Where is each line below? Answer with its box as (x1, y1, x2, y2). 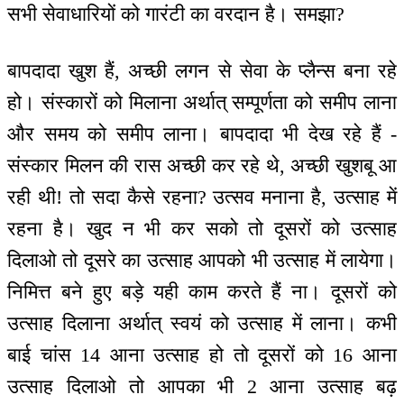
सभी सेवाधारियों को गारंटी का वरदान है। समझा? (7, 3, 344, 26)
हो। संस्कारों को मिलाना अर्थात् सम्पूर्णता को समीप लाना (7, 90, 397, 114)
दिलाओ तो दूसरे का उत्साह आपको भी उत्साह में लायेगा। (7, 248, 397, 271)
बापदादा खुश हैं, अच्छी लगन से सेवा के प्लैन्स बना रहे (7, 59, 397, 82)
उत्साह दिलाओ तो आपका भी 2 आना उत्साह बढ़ (7, 374, 397, 398)
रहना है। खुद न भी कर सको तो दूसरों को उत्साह (7, 216, 397, 240)
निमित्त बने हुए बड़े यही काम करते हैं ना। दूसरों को (7, 280, 397, 303)
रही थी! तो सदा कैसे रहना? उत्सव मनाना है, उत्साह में (7, 185, 397, 208)
